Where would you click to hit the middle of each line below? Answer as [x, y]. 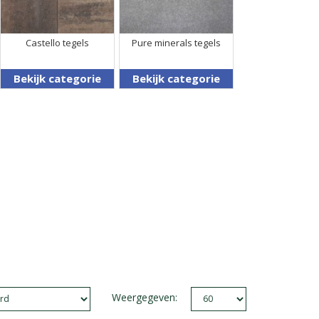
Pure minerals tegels [176, 42]
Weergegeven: [144, 297]
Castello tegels [57, 42]
